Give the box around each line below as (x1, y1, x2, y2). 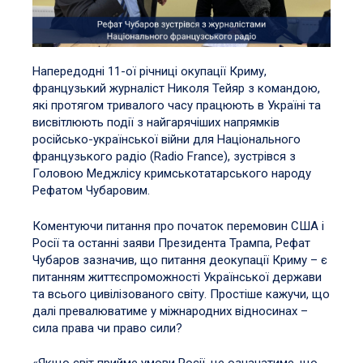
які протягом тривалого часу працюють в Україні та (32, 98, 321, 113)
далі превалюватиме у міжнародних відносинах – (32, 303, 308, 318)
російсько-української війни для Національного (32, 132, 301, 147)
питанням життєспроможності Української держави (32, 269, 322, 284)
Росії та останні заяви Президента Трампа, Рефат (32, 235, 310, 250)
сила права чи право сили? (32, 320, 182, 335)
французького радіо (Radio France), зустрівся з (32, 149, 296, 164)
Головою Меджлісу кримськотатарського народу (32, 166, 311, 181)
